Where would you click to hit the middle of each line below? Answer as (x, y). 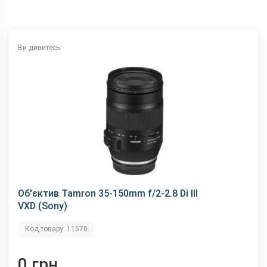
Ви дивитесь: (40, 47)
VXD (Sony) (43, 206)
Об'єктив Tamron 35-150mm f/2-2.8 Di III (108, 193)
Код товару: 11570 (56, 229)
